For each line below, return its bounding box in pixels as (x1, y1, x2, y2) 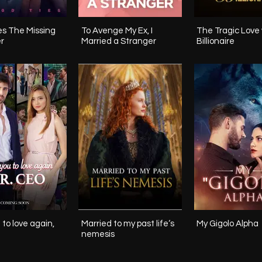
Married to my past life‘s (81, 219, 174, 228)
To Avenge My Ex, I (81, 26, 153, 36)
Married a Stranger (81, 37, 156, 46)
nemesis (81, 229, 115, 239)
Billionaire (196, 37, 235, 46)
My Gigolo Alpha (196, 219, 258, 228)
